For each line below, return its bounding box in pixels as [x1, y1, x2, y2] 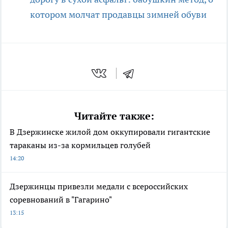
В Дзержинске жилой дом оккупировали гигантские [10, 126, 210, 137]
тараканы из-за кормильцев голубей [10, 139, 151, 150]
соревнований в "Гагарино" [10, 194, 112, 205]
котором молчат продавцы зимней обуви [30, 9, 207, 21]
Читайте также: [74, 109, 154, 123]
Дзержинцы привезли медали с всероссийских [10, 181, 188, 191]
